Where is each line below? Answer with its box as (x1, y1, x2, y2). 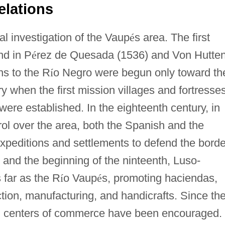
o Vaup (63, 171, 97, 184)
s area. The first (134, 31, 210, 44)
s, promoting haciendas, (101, 171, 217, 184)
